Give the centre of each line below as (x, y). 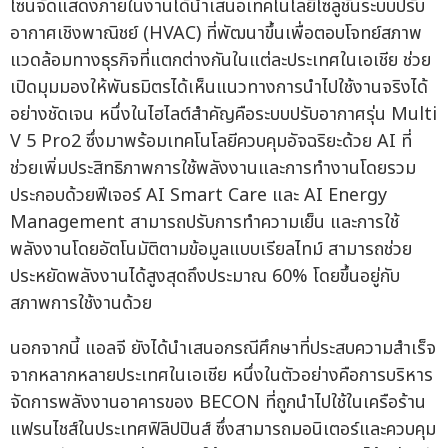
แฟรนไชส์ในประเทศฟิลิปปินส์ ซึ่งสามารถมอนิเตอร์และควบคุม (223, 429)
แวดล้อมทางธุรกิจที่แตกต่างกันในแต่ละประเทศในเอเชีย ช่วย (220, 60)
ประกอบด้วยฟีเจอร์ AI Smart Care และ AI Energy (198, 195)
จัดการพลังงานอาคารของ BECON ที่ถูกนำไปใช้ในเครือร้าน (218, 402)
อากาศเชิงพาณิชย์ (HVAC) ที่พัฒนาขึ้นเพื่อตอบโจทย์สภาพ (216, 33)
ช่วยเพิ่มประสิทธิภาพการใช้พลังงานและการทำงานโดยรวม (213, 168)
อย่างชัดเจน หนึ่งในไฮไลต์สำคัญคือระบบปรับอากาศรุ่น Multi (223, 114)
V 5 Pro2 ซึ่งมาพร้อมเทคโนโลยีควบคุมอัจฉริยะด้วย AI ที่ (211, 141)
